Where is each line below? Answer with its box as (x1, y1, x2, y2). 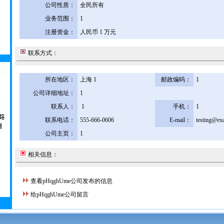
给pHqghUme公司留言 (30, 191, 88, 198)
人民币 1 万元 (79, 28, 116, 35)
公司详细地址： (32, 89, 75, 96)
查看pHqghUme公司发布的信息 (30, 177, 112, 184)
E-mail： (169, 116, 191, 123)
